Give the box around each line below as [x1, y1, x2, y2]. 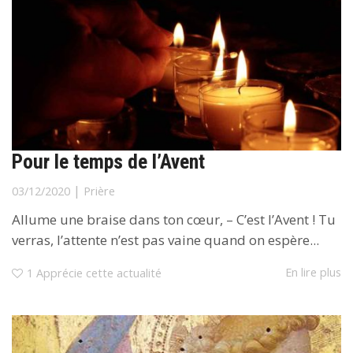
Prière [84, 184, 115, 199]
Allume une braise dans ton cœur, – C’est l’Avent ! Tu [12, 210, 336, 229]
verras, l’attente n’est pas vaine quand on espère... [12, 231, 319, 250]
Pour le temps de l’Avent [12, 150, 205, 174]
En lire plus [285, 264, 341, 280]
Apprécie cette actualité [36, 265, 162, 281]
